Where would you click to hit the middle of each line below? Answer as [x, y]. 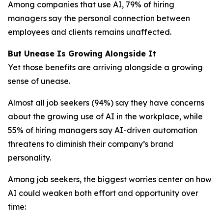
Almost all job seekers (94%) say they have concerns [106, 103]
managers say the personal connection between [99, 18]
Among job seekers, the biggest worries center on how [110, 179]
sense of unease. [39, 81]
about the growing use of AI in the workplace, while [105, 116]
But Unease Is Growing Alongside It [82, 54]
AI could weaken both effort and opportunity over [103, 193]
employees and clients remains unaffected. [90, 32]
